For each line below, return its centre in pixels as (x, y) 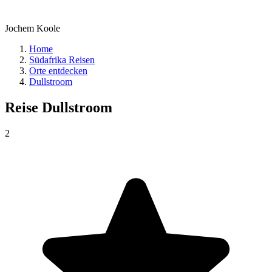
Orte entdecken (58, 71)
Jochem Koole (32, 29)
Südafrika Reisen (62, 60)
